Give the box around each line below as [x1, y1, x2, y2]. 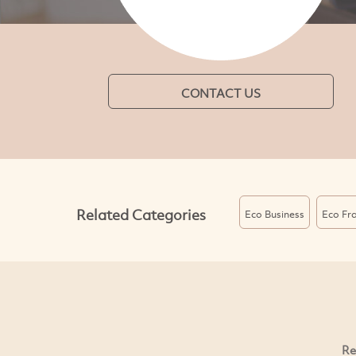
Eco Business [244, 207, 304, 222]
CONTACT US [180, 85, 261, 102]
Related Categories [75, 204, 206, 224]
